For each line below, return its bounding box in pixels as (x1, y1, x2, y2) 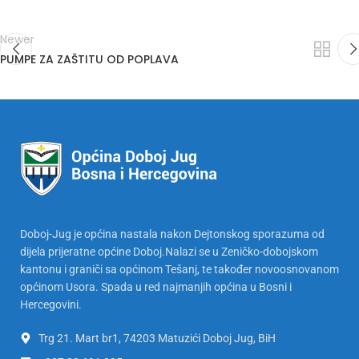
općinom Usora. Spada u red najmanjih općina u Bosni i (20, 280, 292, 293)
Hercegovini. (20, 297, 82, 311)
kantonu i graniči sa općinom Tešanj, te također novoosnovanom (20, 262, 339, 276)
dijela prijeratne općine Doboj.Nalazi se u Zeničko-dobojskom (20, 244, 318, 258)
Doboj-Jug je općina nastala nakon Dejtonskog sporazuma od (20, 227, 325, 240)
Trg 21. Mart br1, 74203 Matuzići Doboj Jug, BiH (38, 331, 276, 345)
